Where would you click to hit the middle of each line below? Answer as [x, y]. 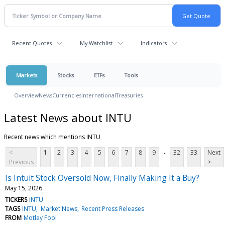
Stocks [66, 75]
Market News [59, 208]
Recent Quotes [32, 43]
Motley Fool [40, 217]
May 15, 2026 [24, 188]
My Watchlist [96, 43]
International [99, 95]
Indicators [154, 43]
